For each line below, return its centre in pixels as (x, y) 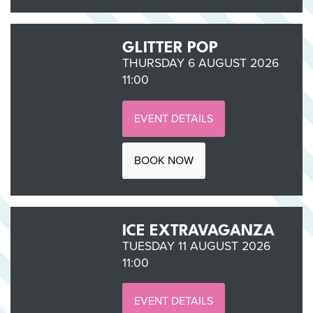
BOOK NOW (163, 160)
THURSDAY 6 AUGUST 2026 (200, 63)
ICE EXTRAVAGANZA (198, 227)
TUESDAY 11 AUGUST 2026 (196, 246)
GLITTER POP (170, 45)
